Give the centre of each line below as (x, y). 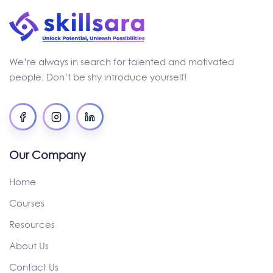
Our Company (48, 155)
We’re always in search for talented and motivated (122, 62)
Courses (27, 203)
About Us (29, 246)
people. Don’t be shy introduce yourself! (98, 77)
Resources (32, 225)
